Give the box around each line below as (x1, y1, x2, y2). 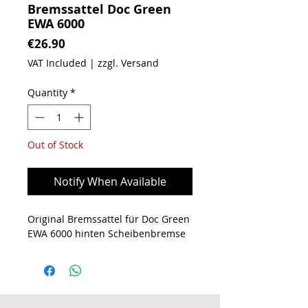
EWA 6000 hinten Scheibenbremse (27, 227, 186, 241)
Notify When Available (54, 174, 166, 190)
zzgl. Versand (98, 56, 159, 70)
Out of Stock (27, 138, 83, 152)
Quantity (27, 86, 67, 100)
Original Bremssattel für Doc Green (27, 212, 190, 226)
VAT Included (27, 56, 87, 70)
